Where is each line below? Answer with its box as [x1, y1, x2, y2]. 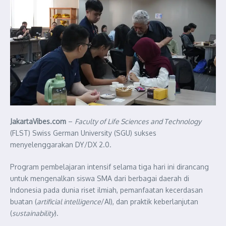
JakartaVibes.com [10, 117, 66, 126]
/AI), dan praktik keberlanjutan [101, 197, 198, 206]
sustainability [12, 208, 54, 217]
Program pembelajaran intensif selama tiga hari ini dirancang [10, 162, 209, 171]
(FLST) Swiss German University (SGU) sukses [10, 128, 156, 137]
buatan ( [10, 197, 37, 206]
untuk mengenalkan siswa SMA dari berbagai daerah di [10, 174, 189, 183]
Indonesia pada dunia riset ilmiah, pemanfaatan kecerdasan [10, 185, 203, 194]
